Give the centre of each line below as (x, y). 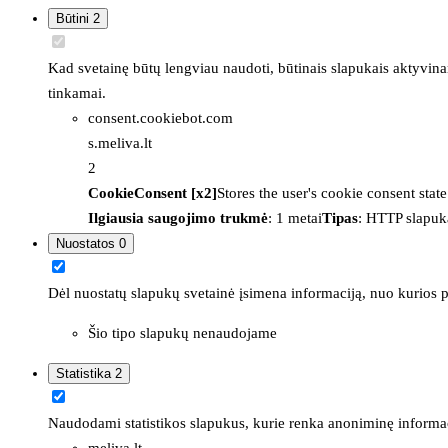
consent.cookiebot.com (160, 117)
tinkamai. (77, 92)
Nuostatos (87, 243)
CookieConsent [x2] (152, 192)
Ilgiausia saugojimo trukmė (178, 217)
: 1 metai (295, 217)
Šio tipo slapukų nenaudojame (182, 332)
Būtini (74, 18)
